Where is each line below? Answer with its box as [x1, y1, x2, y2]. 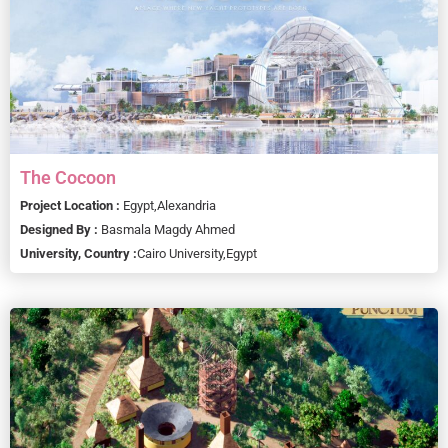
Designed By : [20, 221, 101, 237]
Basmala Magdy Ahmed [101, 221, 235, 237]
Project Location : [20, 197, 123, 213]
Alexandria [157, 197, 216, 213]
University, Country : [20, 245, 137, 261]
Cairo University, [137, 245, 226, 261]
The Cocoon [20, 166, 116, 188]
